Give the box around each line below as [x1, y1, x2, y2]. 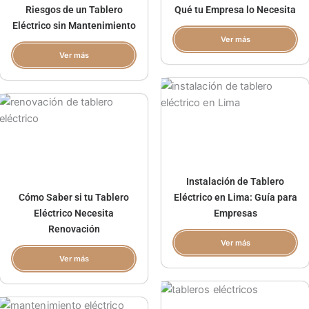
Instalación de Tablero [186, 176, 284, 188]
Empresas [213, 208, 257, 219]
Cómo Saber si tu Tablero [19, 192, 129, 203]
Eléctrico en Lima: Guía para [173, 192, 297, 203]
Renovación [48, 223, 100, 235]
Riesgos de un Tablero [25, 4, 123, 15]
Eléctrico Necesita [34, 208, 114, 219]
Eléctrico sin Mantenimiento [12, 20, 136, 31]
